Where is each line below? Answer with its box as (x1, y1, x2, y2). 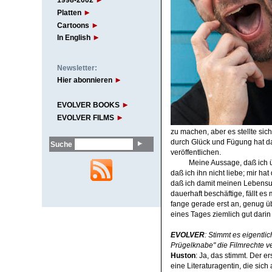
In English (56, 33, 90, 42)
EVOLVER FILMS (56, 114, 114, 123)
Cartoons (56, 21, 89, 30)
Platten (56, 8, 81, 17)
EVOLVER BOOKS (56, 101, 120, 110)
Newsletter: (56, 63, 97, 72)
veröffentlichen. (170, 148, 221, 156)
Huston (170, 251, 195, 259)
